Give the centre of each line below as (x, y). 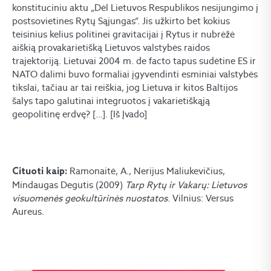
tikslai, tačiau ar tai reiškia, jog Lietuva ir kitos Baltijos (125, 87)
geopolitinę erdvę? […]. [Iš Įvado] (80, 114)
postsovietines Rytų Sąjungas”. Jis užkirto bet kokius (121, 21)
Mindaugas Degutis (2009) (69, 185)
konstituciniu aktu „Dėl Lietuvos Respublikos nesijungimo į (135, 8)
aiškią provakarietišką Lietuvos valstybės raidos (111, 47)
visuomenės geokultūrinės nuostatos (90, 198)
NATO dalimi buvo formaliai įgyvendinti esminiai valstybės (135, 74)
